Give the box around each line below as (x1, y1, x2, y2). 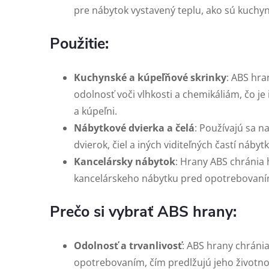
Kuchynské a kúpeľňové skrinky (74, 71, 226, 84)
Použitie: (50, 34, 109, 54)
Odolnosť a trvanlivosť (74, 239, 182, 252)
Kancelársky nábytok (74, 155, 175, 168)
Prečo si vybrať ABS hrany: (50, 202, 237, 222)
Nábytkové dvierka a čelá (74, 121, 195, 134)
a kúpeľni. (74, 104, 117, 118)
